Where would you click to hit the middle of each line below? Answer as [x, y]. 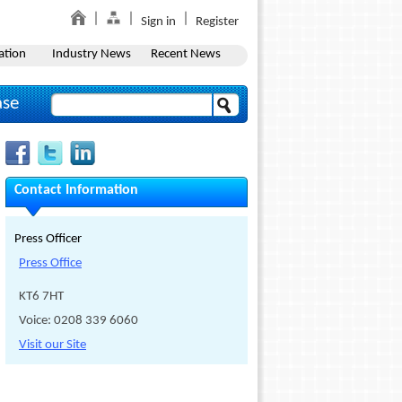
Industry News [91, 54]
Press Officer [48, 239]
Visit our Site [52, 345]
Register [217, 22]
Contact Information [76, 190]
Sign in [158, 22]
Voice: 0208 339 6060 [79, 321]
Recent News [185, 54]
